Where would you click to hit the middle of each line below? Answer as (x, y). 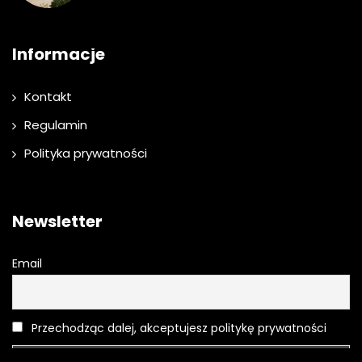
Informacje (59, 54)
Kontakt (48, 96)
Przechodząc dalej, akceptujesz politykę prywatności (177, 328)
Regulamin (56, 124)
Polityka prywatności (86, 153)
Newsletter (57, 221)
